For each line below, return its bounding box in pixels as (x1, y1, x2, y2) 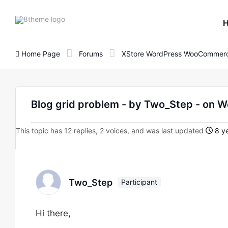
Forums (79, 49, 103, 58)
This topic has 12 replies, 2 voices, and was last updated (16, 126, 206, 135)
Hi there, (36, 208, 71, 218)
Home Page (19, 49, 60, 58)
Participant (121, 178, 157, 186)
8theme (65, 14, 90, 23)
